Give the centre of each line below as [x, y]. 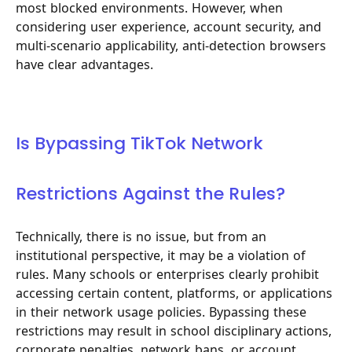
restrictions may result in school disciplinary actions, [174, 330]
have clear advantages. [84, 64]
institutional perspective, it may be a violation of [161, 255]
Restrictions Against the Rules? [150, 194]
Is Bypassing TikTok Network [139, 144]
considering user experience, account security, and [169, 26]
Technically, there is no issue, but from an [141, 236]
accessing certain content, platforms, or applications [174, 293]
